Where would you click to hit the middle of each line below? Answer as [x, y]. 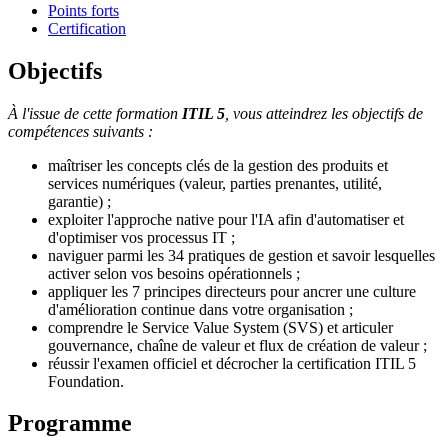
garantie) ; [79, 201]
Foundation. [86, 381]
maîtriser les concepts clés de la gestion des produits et [218, 165]
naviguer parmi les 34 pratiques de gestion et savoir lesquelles [241, 255]
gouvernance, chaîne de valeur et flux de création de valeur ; [237, 345]
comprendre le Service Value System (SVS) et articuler [220, 327]
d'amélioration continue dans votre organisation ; [200, 309]
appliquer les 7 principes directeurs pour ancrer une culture [232, 291]
